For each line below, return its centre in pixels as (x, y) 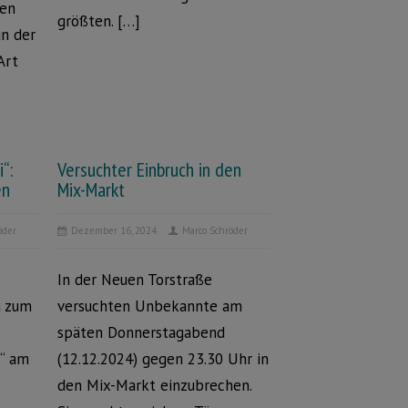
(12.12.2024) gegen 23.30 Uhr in (163, 359)
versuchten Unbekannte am (149, 306)
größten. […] (98, 21)
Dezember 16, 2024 (113, 230)
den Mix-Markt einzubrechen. (154, 385)
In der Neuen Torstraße (134, 280)
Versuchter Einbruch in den (149, 169)
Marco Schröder (214, 230)
